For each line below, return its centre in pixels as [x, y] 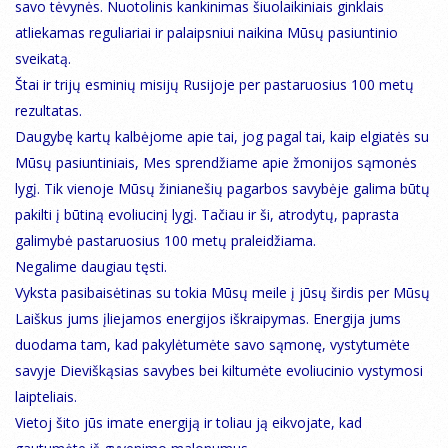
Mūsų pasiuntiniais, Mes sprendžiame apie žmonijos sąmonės [216, 163]
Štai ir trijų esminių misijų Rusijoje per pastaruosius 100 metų [214, 85]
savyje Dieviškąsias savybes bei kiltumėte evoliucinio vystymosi [219, 371]
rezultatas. [48, 111]
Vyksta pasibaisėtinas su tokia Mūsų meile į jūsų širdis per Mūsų [222, 293]
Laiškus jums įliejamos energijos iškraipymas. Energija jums [208, 319]
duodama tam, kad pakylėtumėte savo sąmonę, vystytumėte [212, 345]
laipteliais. [46, 397]
